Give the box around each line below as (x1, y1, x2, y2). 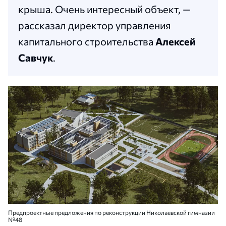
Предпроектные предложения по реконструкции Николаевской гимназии (8, 209, 215, 216)
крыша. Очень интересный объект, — (18, 3, 191, 16)
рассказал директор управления (18, 19, 171, 32)
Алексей (155, 35, 196, 48)
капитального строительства (18, 35, 155, 48)
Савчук (18, 51, 53, 64)
